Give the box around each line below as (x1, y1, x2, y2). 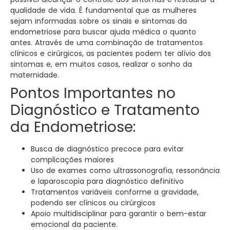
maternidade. (10, 70, 59, 81)
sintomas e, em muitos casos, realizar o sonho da (10, 59, 192, 70)
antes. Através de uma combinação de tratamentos (10, 37, 203, 48)
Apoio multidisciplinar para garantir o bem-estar (31, 208, 206, 219)
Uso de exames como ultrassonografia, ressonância (31, 165, 220, 176)
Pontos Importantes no (10, 83, 176, 104)
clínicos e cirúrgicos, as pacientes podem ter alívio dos (10, 48, 211, 59)
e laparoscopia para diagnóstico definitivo (31, 176, 184, 187)
